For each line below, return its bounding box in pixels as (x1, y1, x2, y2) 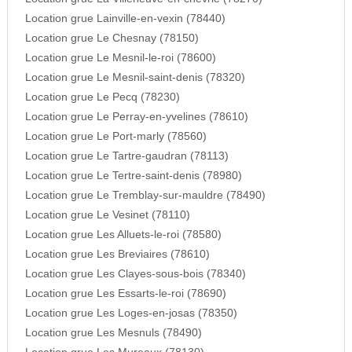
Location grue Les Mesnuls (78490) (24, 327, 202, 339)
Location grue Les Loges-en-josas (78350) (24, 307, 237, 320)
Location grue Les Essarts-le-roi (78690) (24, 288, 226, 300)
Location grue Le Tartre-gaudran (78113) (24, 150, 229, 163)
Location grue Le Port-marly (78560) (24, 130, 207, 143)
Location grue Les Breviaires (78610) (24, 248, 210, 261)
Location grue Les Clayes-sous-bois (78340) (24, 268, 246, 280)
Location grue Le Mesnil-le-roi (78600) (24, 52, 216, 64)
